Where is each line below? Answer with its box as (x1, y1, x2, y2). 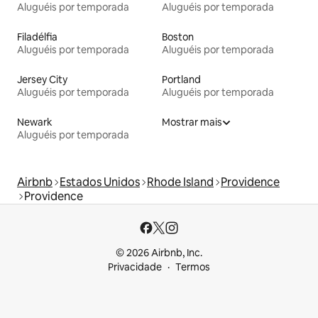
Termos (175, 261, 210, 274)
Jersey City (17, 73, 67, 87)
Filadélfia (17, 31, 57, 44)
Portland (162, 73, 201, 87)
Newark (17, 116, 53, 129)
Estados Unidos (60, 175, 140, 190)
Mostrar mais (162, 116, 222, 129)
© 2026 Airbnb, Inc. (116, 246, 202, 260)
